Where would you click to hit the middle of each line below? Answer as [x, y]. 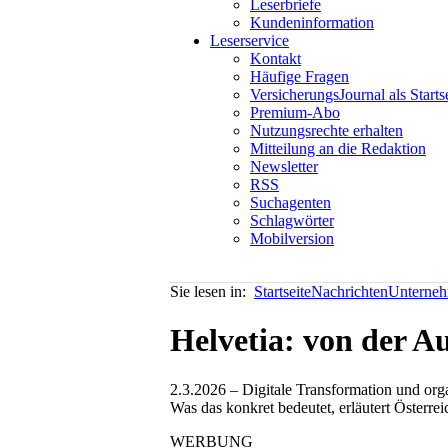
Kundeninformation [312, 22]
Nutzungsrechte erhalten [326, 130]
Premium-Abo [295, 112]
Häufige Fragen [299, 76]
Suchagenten [290, 202]
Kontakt [275, 58]
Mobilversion [292, 238]
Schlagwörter [292, 220]
